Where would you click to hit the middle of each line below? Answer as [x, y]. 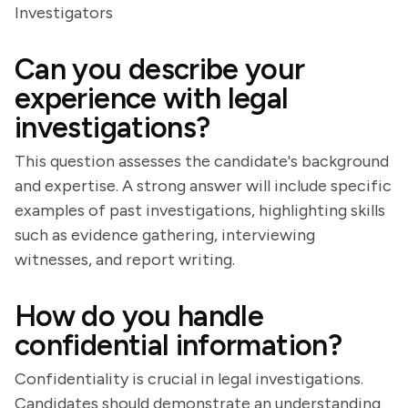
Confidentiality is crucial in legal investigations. [189, 379]
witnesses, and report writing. [125, 260]
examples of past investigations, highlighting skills [200, 210]
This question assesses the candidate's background [202, 161]
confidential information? [178, 345]
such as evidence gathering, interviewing [165, 235]
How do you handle [139, 316]
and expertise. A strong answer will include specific [203, 186]
